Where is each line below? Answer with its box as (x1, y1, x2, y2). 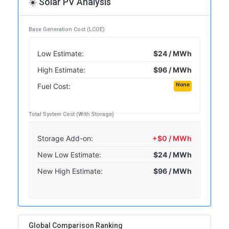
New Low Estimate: (37, 150, 101, 159)
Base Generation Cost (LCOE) (29, 26, 105, 33)
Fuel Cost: (37, 82, 71, 91)
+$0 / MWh (152, 134, 192, 143)
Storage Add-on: (37, 134, 93, 143)
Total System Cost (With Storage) (29, 111, 114, 118)
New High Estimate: (37, 167, 103, 176)
